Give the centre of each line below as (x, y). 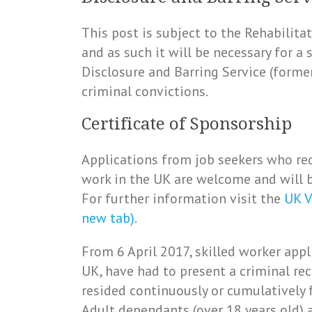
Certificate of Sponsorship (187, 124)
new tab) (108, 218)
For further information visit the (183, 198)
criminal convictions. (145, 91)
